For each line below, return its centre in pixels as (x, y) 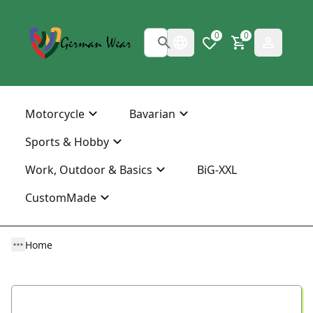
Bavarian (152, 114)
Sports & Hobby (67, 141)
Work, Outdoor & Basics (89, 169)
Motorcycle (55, 114)
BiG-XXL (217, 169)
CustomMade (61, 197)
